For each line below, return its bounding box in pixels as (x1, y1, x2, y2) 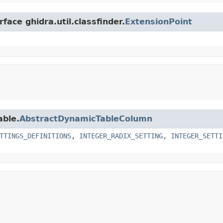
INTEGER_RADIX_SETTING (79, 131, 163, 140)
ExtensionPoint (125, 16, 192, 26)
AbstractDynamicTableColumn (19, 113, 152, 123)
